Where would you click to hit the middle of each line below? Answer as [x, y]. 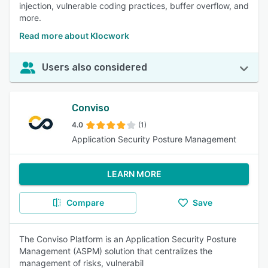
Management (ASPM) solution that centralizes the [116, 251]
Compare [85, 202]
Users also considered [95, 67]
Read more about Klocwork [74, 36]
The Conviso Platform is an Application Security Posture [128, 239]
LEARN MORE [134, 174]
